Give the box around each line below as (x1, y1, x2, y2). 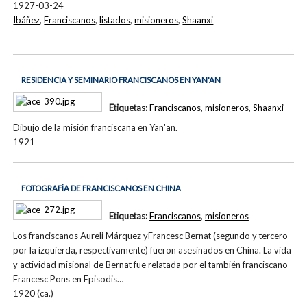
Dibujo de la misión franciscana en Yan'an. (13, 121, 178, 133)
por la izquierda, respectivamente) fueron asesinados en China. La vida (13, 244, 292, 256)
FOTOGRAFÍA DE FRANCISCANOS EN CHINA (21, 184, 181, 193)
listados (99, 14, 131, 26)
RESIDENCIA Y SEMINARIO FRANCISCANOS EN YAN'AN (21, 75, 221, 85)
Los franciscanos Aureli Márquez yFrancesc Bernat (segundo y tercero (13, 230, 288, 241)
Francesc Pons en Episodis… (13, 273, 124, 284)
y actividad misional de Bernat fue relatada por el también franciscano (13, 258, 288, 270)
